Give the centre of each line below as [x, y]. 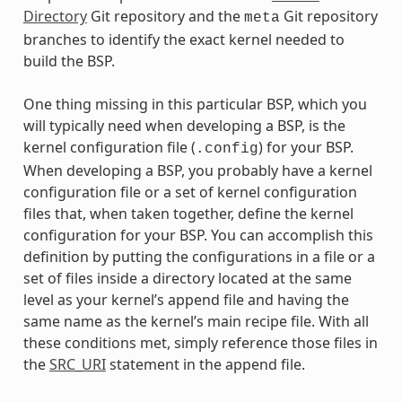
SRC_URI [77, 364]
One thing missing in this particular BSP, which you [195, 104]
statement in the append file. [205, 364]
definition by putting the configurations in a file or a [199, 256]
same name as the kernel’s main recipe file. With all [196, 321]
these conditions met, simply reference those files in [200, 342]
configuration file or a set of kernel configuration [190, 192]
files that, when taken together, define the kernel [188, 213]
